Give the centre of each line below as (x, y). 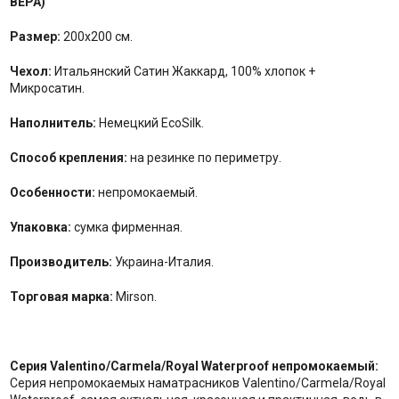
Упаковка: (40, 228)
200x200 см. (96, 37)
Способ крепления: (68, 158)
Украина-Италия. (163, 262)
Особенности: (52, 193)
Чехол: (30, 72)
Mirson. (134, 297)
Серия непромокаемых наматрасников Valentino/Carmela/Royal (197, 383)
